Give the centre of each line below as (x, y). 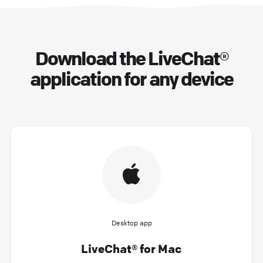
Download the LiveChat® (131, 58)
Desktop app (131, 222)
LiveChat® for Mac (131, 248)
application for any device (131, 79)
